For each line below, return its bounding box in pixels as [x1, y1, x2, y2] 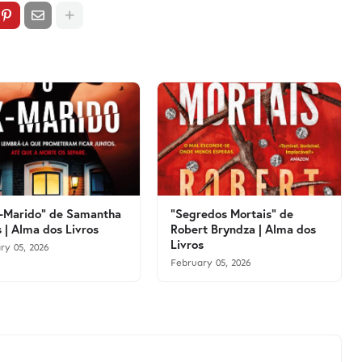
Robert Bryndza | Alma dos [170, 221, 316, 238]
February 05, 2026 [170, 257, 250, 269]
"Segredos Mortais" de [170, 205, 293, 222]
